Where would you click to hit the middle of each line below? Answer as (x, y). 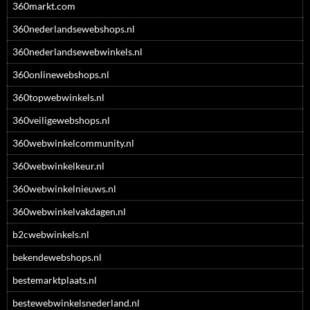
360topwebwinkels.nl (58, 97)
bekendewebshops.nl (57, 257)
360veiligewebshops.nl (61, 120)
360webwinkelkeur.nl (58, 166)
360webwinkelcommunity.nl (73, 143)
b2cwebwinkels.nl (51, 234)
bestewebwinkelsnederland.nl (76, 303)
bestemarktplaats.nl (55, 280)
